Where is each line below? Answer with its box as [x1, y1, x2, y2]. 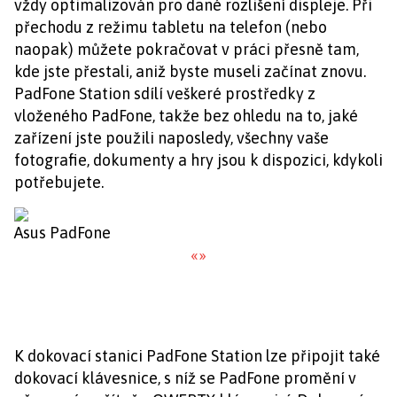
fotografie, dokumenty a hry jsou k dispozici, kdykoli [14, 151, 383, 169]
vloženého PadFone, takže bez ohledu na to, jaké [14, 106, 358, 125]
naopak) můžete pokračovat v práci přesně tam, [14, 40, 359, 58]
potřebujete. [14, 173, 104, 191]
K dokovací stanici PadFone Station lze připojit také [14, 346, 380, 365]
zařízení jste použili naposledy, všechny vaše [14, 128, 329, 147]
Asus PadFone [14, 223, 111, 242]
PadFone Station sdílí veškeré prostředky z [14, 84, 315, 103]
